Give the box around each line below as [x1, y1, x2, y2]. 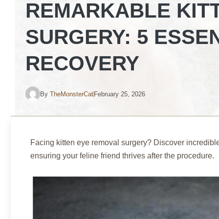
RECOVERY [25, 52, 139, 75]
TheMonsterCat [50, 90, 93, 98]
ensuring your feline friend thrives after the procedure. [30, 152, 214, 160]
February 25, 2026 [94, 90, 145, 98]
